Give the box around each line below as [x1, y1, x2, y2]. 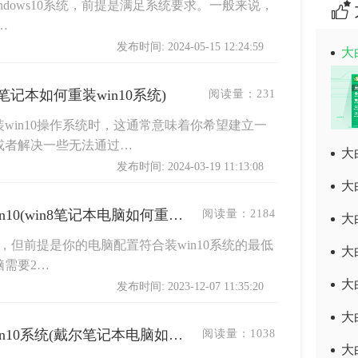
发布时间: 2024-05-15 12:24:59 [117, 41, 264, 53]
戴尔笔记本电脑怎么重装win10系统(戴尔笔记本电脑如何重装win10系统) [169, 327, 183, 343]
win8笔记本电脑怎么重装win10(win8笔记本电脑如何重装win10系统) [169, 207, 183, 223]
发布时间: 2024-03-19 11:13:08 [117, 161, 264, 173]
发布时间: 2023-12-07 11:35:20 [117, 280, 264, 292]
